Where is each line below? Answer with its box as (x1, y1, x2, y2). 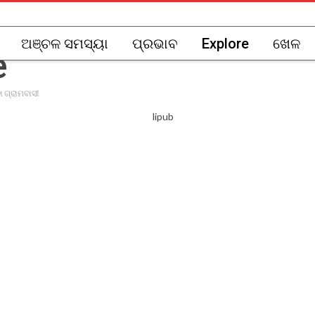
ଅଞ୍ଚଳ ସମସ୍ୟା (21, 35, 108, 52)
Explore (202, 35, 249, 52)
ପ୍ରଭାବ (132, 35, 178, 52)
